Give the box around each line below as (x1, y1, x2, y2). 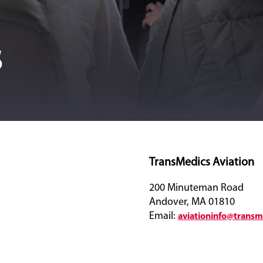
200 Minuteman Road (149, 183, 244, 194)
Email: (149, 211, 178, 222)
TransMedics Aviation (149, 157, 254, 168)
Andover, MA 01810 (149, 197, 235, 208)
